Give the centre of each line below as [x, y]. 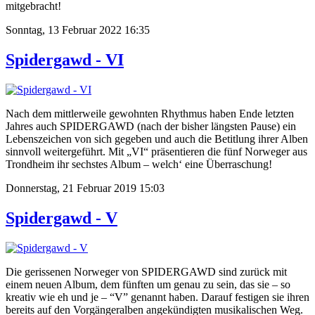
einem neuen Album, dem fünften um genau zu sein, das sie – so [148, 284]
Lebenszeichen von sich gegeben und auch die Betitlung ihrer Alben [157, 139]
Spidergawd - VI [65, 59]
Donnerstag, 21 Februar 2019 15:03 [85, 188]
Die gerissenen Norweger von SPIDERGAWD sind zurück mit [146, 271]
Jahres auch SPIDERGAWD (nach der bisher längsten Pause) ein [151, 126]
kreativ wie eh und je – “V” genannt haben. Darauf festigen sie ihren [157, 297]
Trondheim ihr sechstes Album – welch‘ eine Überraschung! [139, 164]
